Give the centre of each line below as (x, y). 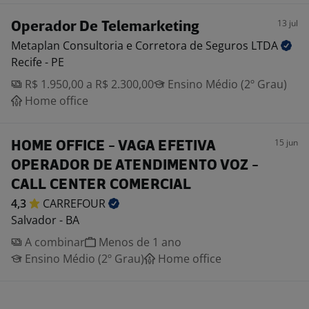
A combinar (53, 242)
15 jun (286, 142)
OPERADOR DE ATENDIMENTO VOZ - (135, 166)
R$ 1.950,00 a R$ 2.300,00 (88, 84)
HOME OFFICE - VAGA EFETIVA (113, 147)
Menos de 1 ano (139, 242)
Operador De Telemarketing (105, 27)
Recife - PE (38, 62)
